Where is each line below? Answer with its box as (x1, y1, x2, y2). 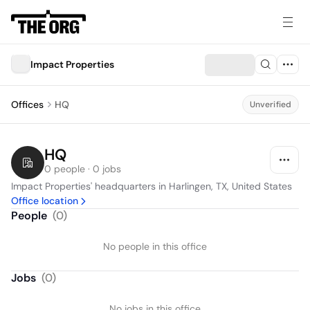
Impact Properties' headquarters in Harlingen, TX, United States (11, 180, 292, 192)
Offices (11, 98, 44, 111)
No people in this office (103, 240, 207, 253)
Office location (11, 194, 78, 207)
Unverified (249, 99, 291, 110)
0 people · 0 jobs (44, 163, 121, 175)
